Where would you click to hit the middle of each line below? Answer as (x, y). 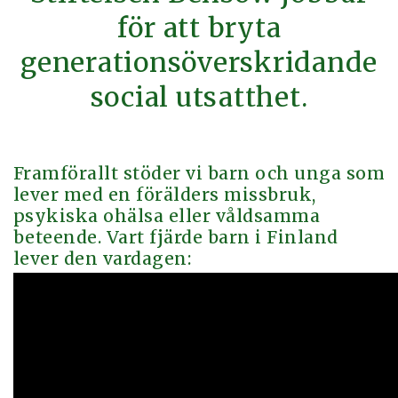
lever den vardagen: (103, 258)
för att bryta (199, 27)
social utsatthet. (199, 96)
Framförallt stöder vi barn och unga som (199, 173)
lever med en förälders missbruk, (165, 194)
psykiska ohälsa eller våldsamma (167, 215)
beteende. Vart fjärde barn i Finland (176, 237)
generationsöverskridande (199, 62)
